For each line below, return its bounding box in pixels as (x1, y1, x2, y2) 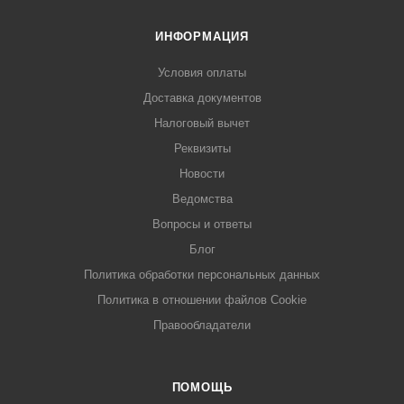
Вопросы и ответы (152, 217, 252, 231)
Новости (179, 167, 225, 180)
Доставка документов (142, 91, 262, 105)
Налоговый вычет (154, 116, 250, 130)
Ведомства (171, 192, 233, 206)
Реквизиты (173, 142, 231, 155)
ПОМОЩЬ (171, 381, 233, 394)
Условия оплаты (158, 66, 246, 79)
